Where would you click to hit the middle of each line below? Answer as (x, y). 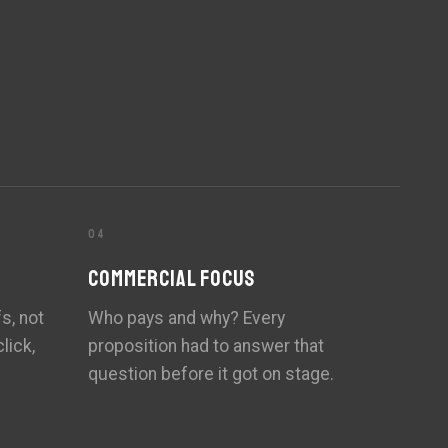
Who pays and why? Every (186, 318)
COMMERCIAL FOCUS (172, 279)
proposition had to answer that (206, 346)
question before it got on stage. (211, 374)
